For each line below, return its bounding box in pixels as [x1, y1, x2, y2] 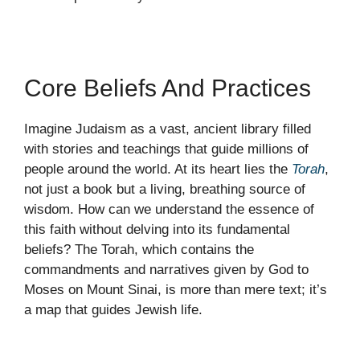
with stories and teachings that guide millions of [24, 141, 309, 157]
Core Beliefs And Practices [24, 75, 311, 102]
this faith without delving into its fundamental [24, 222, 290, 238]
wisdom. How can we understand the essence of [24, 202, 314, 218]
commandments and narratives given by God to [24, 262, 309, 278]
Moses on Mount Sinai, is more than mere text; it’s [24, 282, 327, 298]
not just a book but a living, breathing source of [24, 182, 305, 198]
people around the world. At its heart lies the [24, 162, 292, 178]
